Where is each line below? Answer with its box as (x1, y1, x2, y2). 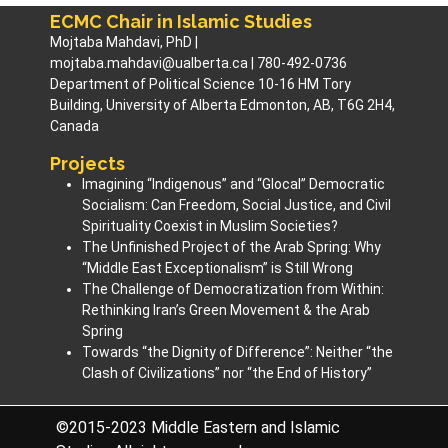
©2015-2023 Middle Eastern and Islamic (56, 418, 340, 437)
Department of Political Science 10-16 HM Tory (50, 76, 351, 92)
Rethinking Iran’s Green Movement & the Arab (82, 302, 370, 318)
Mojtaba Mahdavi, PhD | (50, 34, 198, 50)
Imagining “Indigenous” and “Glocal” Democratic (82, 176, 385, 192)
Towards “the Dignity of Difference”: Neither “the (82, 344, 393, 360)
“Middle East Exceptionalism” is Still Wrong (82, 260, 353, 276)
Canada (50, 118, 99, 134)
